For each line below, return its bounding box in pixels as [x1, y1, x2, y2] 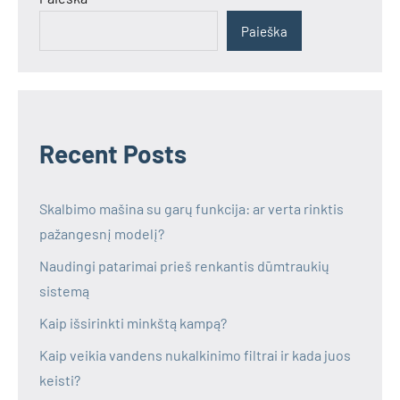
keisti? [39, 371, 80, 389]
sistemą [39, 282, 89, 300]
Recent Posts [39, 138, 187, 170]
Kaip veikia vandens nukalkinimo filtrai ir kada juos [39, 346, 351, 364]
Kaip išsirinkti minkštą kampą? [39, 314, 227, 332]
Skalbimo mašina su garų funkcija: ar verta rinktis [39, 200, 344, 218]
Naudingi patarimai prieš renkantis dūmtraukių [39, 257, 329, 275]
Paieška [241, 22, 288, 39]
